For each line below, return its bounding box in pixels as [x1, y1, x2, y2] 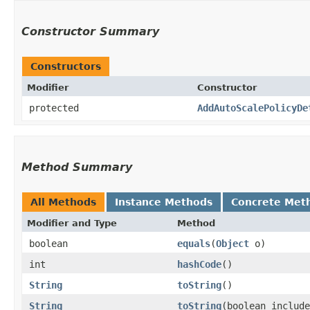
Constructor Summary [21, 24, 159, 38]
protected [29, 102, 79, 113]
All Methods [30, 196, 96, 208]
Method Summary [21, 160, 132, 174]
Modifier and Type [27, 217, 117, 228]
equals [177, 237, 210, 249]
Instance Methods [115, 196, 212, 208]
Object [216, 237, 249, 249]
